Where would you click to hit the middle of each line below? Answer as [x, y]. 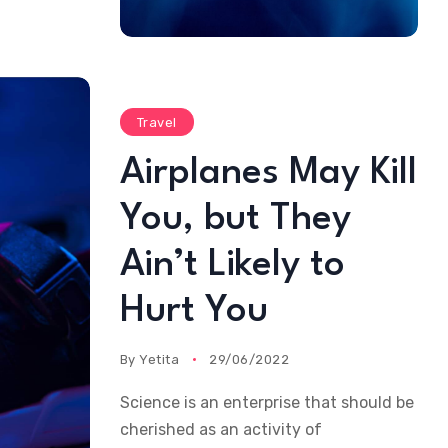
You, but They [235, 219]
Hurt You [193, 311]
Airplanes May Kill [268, 173]
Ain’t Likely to [232, 265]
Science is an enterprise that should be [266, 402]
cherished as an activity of [220, 429]
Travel [156, 122]
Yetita [159, 359]
